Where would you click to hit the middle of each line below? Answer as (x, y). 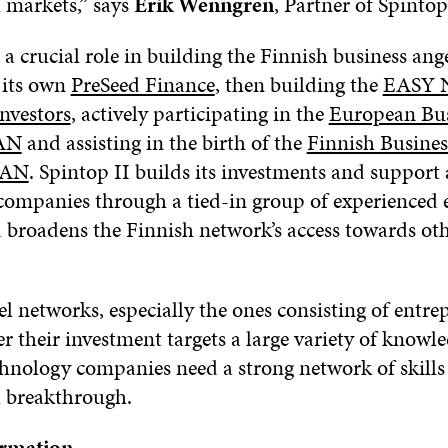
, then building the (298, 85)
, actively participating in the (199, 114)
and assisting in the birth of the (164, 143)
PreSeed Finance (142, 85)
